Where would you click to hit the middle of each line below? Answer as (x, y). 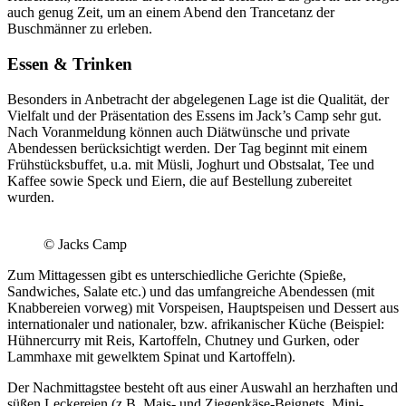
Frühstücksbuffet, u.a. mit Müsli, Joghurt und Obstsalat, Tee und (191, 164)
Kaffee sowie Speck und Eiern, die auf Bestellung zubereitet (179, 180)
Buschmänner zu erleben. (80, 29)
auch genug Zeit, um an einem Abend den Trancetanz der (171, 13)
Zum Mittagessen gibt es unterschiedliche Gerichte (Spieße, (177, 275)
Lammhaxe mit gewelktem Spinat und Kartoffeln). (151, 356)
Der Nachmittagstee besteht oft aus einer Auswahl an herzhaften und (203, 387)
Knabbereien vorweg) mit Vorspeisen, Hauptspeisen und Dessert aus (203, 307)
